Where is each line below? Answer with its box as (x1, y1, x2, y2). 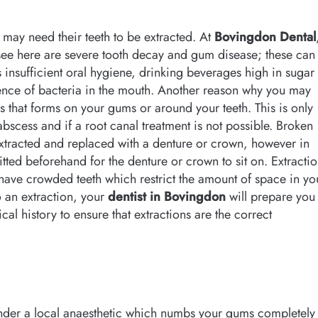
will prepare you (226, 187, 315, 206)
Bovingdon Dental (214, 28, 316, 46)
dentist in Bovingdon (108, 187, 226, 206)
